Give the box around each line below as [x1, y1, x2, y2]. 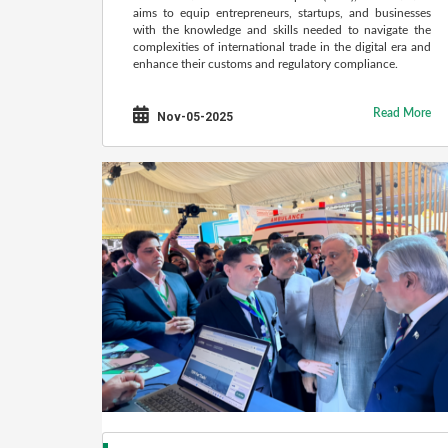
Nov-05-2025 [154, 110, 233, 124]
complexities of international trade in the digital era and [133, 41, 431, 53]
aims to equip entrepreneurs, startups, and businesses [133, 7, 431, 19]
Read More [373, 107, 431, 119]
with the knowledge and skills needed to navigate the [133, 24, 431, 36]
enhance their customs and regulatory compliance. [133, 58, 398, 70]
